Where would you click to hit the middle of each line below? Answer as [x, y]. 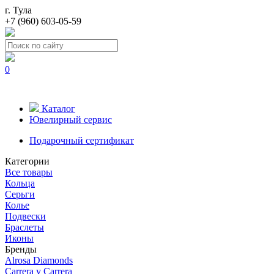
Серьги [20, 194]
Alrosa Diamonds [39, 260]
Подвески [25, 216]
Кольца [20, 183]
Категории [27, 161]
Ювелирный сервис [71, 120]
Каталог [58, 109]
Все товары [29, 172]
